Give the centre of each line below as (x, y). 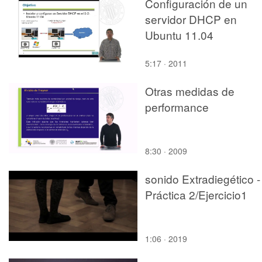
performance (177, 106)
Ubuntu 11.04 (179, 35)
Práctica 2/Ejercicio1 (196, 194)
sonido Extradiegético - (203, 178)
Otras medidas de (190, 91)
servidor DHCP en (191, 19)
